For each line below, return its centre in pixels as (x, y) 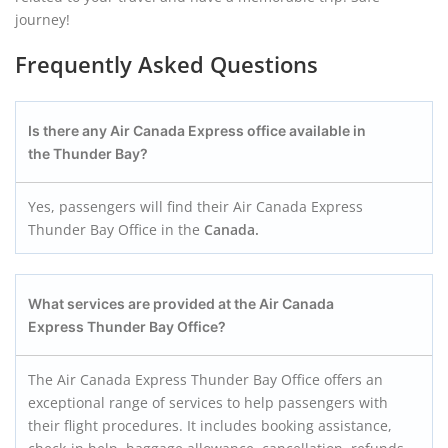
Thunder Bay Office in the (116, 229)
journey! (42, 19)
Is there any (69, 130)
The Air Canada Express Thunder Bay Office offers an (205, 379)
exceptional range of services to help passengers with (208, 402)
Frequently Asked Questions (166, 64)
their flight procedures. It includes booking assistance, (210, 425)
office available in (305, 130)
